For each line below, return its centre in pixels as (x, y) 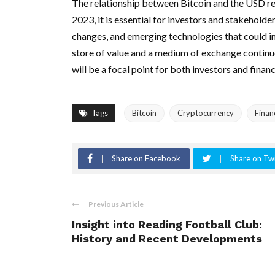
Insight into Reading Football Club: (167, 224)
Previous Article (116, 204)
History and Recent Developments (167, 238)
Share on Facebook (146, 158)
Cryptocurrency (206, 113)
